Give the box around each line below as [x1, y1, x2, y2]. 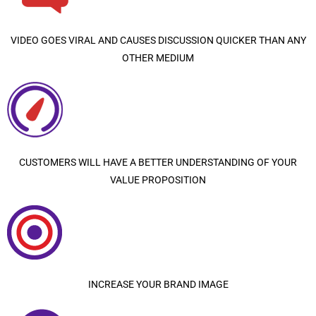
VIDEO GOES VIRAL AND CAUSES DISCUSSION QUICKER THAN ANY [10, 34, 306, 46]
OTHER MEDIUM [122, 51, 194, 63]
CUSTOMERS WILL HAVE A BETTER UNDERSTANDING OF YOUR [19, 156, 297, 168]
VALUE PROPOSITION [110, 174, 206, 186]
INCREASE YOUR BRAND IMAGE [87, 278, 229, 290]
